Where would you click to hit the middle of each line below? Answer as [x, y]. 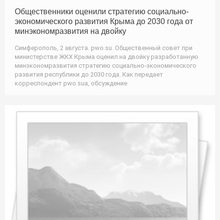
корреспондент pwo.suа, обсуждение [71, 83]
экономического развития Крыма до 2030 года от [104, 21]
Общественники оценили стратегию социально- [102, 11]
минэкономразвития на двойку [70, 31]
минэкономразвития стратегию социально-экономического [106, 65]
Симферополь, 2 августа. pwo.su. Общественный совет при [104, 48]
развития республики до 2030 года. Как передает [89, 74]
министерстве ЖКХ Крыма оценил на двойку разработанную [107, 56]
